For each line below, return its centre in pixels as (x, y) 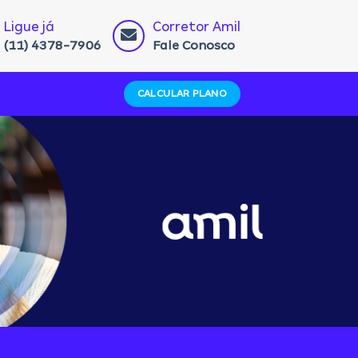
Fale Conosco (194, 45)
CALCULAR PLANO (182, 93)
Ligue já (29, 27)
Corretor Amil (197, 27)
